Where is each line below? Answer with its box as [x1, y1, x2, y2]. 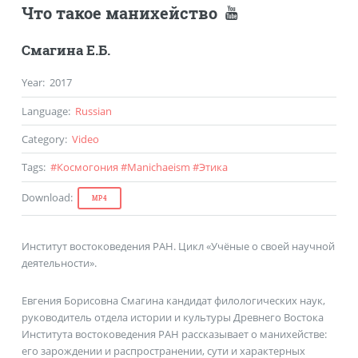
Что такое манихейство [21, 2, 221, 24]
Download [21, 189, 70, 205]
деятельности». [21, 255, 97, 270]
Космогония [56, 159, 118, 174]
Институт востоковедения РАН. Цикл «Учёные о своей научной [21, 238, 335, 253]
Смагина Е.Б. [21, 42, 110, 60]
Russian [74, 103, 112, 118]
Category [21, 131, 65, 146]
